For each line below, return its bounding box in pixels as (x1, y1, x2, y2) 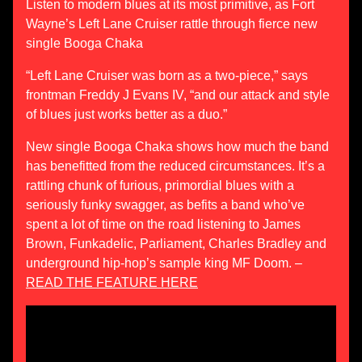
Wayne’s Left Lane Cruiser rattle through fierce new (26, 17, 318, 31)
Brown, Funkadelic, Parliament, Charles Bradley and (26, 237, 326, 250)
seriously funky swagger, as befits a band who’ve (26, 198, 305, 212)
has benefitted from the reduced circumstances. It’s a (26, 159, 325, 173)
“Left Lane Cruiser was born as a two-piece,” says (26, 69, 308, 82)
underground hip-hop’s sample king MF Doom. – (26, 256, 302, 270)
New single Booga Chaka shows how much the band (26, 140, 329, 154)
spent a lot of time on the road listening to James (26, 217, 301, 231)
